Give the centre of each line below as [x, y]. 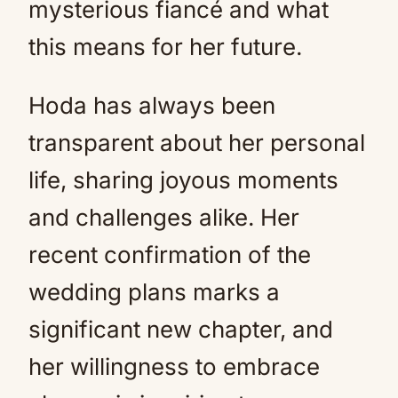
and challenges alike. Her [164, 217]
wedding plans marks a [154, 292]
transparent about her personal [197, 143]
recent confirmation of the [170, 255]
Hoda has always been [152, 105]
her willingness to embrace [174, 366]
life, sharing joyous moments [183, 180]
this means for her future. [165, 47]
